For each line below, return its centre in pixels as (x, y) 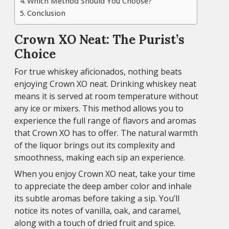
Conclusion (46, 13)
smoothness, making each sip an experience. (100, 157)
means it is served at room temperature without (106, 96)
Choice (35, 54)
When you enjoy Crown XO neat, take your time (105, 174)
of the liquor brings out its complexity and (95, 145)
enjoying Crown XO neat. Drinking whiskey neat (105, 84)
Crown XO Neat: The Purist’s (99, 39)
